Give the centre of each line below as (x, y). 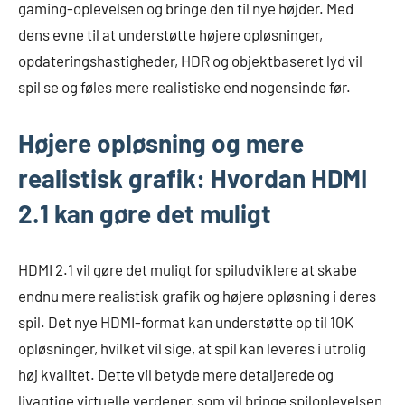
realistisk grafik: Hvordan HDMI (193, 178)
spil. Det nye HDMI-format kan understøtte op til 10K (186, 321)
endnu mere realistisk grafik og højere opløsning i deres (197, 295)
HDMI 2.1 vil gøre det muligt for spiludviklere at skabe (188, 269)
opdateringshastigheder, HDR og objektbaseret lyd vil (190, 60)
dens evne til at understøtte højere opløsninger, (170, 34)
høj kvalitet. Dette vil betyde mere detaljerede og (176, 374)
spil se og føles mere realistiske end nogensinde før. (184, 86)
